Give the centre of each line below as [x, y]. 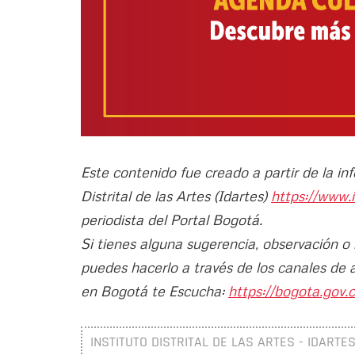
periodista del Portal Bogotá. [172, 219]
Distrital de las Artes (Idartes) [176, 195]
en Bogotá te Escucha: [155, 290]
